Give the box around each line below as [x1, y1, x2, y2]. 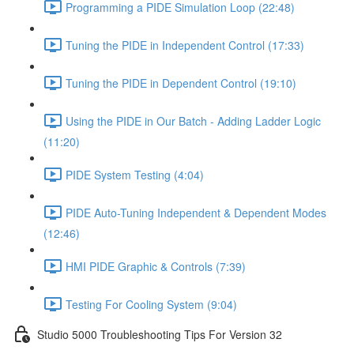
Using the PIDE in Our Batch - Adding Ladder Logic [66, 112, 321, 129]
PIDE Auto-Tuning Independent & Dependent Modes [66, 204, 326, 220]
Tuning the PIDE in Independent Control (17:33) [66, 36, 304, 53]
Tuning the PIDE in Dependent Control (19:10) [66, 74, 296, 91]
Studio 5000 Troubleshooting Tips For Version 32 [37, 326, 282, 342]
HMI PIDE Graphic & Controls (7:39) [66, 258, 246, 274]
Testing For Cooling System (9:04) [66, 296, 237, 312]
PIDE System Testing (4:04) [66, 166, 204, 183]
